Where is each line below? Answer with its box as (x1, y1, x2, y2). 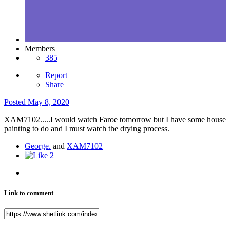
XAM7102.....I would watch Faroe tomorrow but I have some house (4, 115, 226, 124)
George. (25, 142, 51, 151)
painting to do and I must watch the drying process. (4, 124, 169, 133)
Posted (4, 98, 28, 107)
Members (25, 44, 55, 53)
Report (45, 71, 67, 80)
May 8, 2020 (28, 98, 69, 107)
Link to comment (4, 189, 53, 197)
